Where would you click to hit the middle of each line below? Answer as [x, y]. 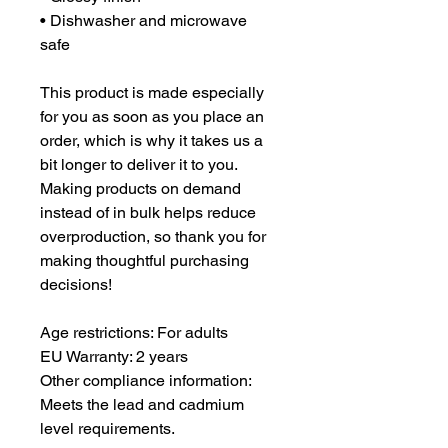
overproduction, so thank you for [153, 237]
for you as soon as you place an [152, 117]
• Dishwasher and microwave [143, 21]
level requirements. [107, 429]
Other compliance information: [145, 381]
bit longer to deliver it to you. [138, 165]
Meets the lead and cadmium [142, 405]
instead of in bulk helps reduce [148, 213]
